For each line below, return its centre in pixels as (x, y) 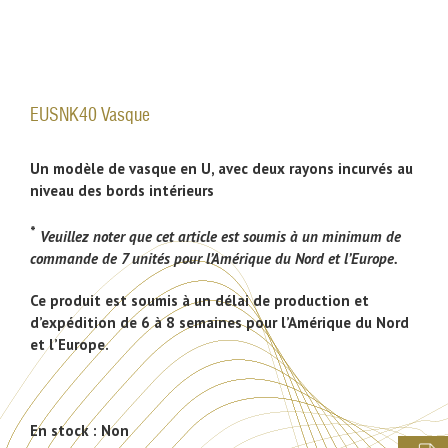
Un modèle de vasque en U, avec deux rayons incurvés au (221, 168)
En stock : (65, 430)
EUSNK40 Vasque (90, 115)
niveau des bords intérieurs (122, 190)
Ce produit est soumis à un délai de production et (199, 300)
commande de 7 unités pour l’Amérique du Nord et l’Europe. (214, 258)
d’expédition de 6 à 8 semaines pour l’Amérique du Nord (219, 322)
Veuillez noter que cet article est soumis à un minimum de (218, 236)
